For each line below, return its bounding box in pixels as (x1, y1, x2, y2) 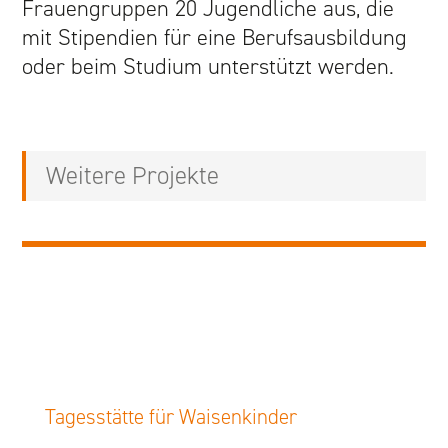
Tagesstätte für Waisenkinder (45, 402, 298, 431)
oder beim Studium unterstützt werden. (22, 51, 395, 81)
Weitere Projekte (46, 159, 220, 192)
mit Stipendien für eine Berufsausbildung (22, 22, 408, 52)
